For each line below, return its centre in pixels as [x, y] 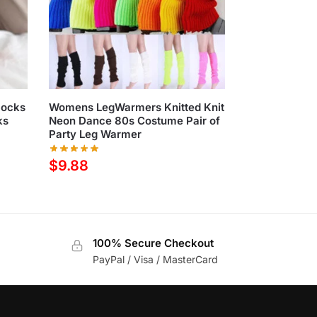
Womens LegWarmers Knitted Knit [137, 107]
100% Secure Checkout [153, 243]
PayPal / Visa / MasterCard [155, 259]
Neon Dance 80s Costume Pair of [135, 120]
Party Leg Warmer [96, 134]
